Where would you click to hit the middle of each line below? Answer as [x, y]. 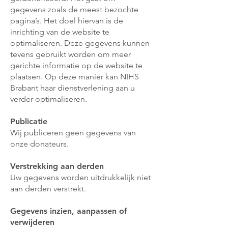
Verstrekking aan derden [57, 166]
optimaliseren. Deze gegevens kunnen [80, 43]
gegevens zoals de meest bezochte [74, 9]
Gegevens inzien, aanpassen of [69, 211]
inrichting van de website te [60, 32]
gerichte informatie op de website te [76, 65]
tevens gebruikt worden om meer [70, 54]
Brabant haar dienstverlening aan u [73, 88]
